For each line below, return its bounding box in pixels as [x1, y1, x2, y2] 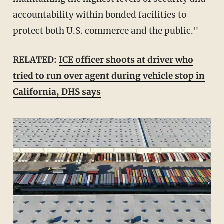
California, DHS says [12, 86, 101, 98]
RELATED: [18, 54, 59, 66]
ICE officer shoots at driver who [58, 54, 193, 66]
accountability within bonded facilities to [12, 9, 186, 21]
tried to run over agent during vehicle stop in [12, 70, 205, 82]
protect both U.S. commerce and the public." [12, 25, 198, 37]
